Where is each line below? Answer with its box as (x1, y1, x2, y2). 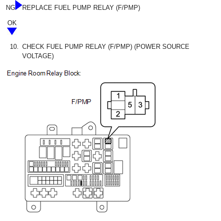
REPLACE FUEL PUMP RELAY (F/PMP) (22, 4, 140, 12)
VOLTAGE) (22, 52, 54, 60)
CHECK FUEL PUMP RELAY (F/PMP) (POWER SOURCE (22, 43, 189, 51)
